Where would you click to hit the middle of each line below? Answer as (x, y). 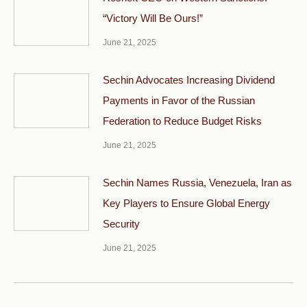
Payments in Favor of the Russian (179, 101)
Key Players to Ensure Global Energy (186, 204)
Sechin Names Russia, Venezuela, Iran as (197, 183)
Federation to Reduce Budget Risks (182, 121)
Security (121, 224)
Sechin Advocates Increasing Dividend (189, 80)
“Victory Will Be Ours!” (153, 19)
